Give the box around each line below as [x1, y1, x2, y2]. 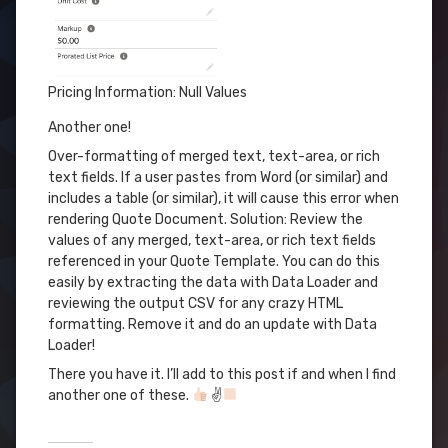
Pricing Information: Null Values [48, 83, 247, 101]
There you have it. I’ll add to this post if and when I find [48, 365, 396, 383]
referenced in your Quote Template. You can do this [48, 252, 380, 270]
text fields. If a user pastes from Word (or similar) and [48, 168, 388, 186]
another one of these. [48, 386, 192, 404]
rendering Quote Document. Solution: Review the [48, 210, 363, 228]
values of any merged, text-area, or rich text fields [48, 231, 376, 249]
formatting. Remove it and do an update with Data [48, 315, 377, 333]
